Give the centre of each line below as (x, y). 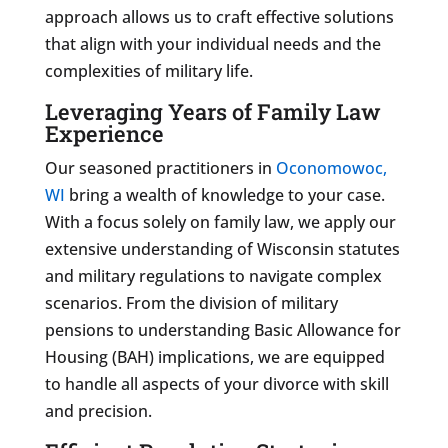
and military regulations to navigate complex (213, 275)
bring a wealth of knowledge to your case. (224, 194)
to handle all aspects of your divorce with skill (216, 383)
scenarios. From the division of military (191, 302)
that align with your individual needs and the (212, 43)
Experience (104, 133)
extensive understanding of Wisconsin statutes (222, 248)
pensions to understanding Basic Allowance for (222, 329)
